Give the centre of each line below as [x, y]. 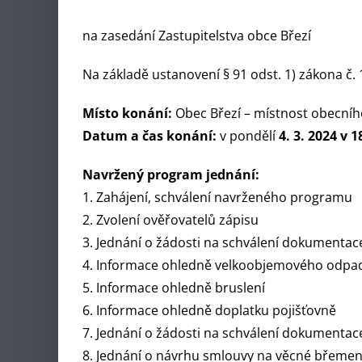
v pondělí [248, 136]
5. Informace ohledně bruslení [174, 288]
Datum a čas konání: [149, 136]
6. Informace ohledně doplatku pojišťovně [209, 311]
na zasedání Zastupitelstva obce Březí [197, 36]
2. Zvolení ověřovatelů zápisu [170, 220]
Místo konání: [127, 114]
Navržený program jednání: [171, 175]
